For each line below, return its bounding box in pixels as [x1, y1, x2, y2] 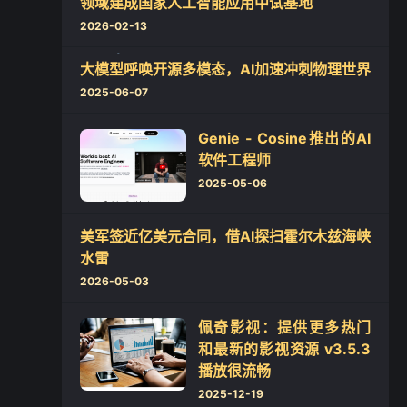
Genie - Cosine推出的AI [198, 129, 371, 147]
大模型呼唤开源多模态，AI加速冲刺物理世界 [80, 60, 371, 78]
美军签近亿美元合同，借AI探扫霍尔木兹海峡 [80, 227, 371, 245]
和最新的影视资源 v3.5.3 [198, 340, 371, 358]
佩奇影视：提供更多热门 [198, 318, 371, 336]
